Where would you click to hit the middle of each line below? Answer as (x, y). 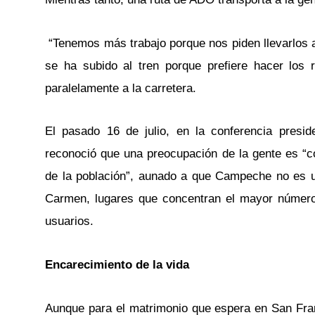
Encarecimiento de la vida (117, 265)
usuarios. (69, 221)
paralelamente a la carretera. (121, 88)
